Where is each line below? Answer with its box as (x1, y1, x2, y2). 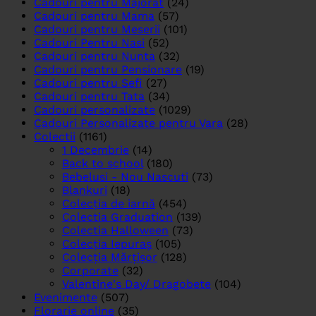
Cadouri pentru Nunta (34, 49, 155, 63)
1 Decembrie (62, 143, 129, 157)
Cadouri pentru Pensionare (34, 63, 182, 77)
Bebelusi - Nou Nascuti (62, 170, 188, 184)
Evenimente (34, 291, 97, 305)
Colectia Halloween (62, 224, 169, 238)
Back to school (62, 157, 143, 171)
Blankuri (62, 183, 107, 197)
